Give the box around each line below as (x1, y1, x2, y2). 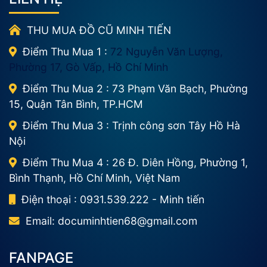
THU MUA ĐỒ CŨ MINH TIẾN (24, 23, 171, 36)
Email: (26, 214, 58, 227)
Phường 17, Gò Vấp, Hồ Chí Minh (9, 60, 168, 73)
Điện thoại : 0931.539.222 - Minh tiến (18, 193, 204, 206)
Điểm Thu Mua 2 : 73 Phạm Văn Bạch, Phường (23, 82, 248, 95)
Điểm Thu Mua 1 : (23, 45, 110, 58)
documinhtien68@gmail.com (58, 214, 197, 227)
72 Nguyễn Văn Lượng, (110, 45, 223, 58)
